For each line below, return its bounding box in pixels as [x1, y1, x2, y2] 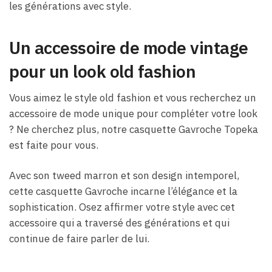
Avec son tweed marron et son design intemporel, [9, 169, 239, 183]
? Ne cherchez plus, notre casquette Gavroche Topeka [9, 122, 258, 136]
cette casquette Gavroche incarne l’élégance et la [9, 185, 237, 199]
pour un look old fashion [9, 59, 195, 83]
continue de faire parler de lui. [9, 232, 149, 246]
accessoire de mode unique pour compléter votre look [9, 106, 257, 120]
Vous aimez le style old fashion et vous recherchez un [9, 90, 256, 104]
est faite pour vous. [9, 138, 98, 152]
